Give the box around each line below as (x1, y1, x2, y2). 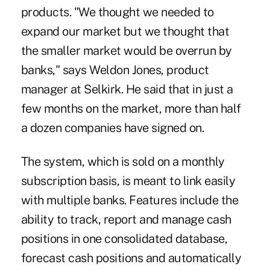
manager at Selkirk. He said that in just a (20, 82, 233, 97)
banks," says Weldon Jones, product (20, 63, 209, 78)
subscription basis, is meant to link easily (20, 174, 236, 189)
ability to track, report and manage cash (20, 212, 231, 227)
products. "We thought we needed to (20, 5, 214, 20)
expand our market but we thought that (20, 24, 230, 39)
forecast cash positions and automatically (20, 251, 242, 266)
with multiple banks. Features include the (20, 193, 239, 208)
